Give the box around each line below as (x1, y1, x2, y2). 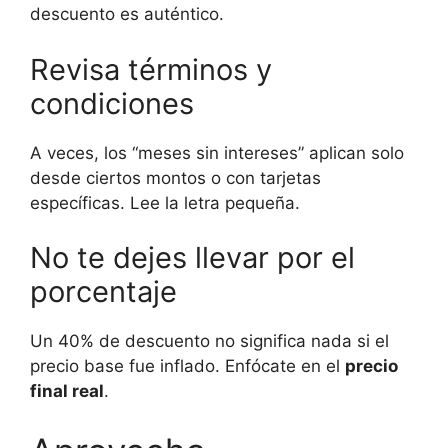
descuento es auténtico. (30, 4, 224, 24)
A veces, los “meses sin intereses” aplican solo (30, 142, 404, 163)
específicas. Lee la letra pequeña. (30, 192, 300, 213)
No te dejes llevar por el (30, 240, 355, 275)
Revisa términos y (30, 51, 272, 87)
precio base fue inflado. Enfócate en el (30, 356, 345, 376)
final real (30, 381, 104, 401)
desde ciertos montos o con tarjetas (30, 167, 321, 188)
